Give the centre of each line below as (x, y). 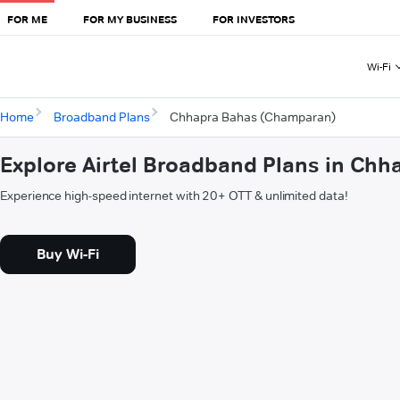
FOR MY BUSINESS (130, 19)
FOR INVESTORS (254, 19)
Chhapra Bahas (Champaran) (252, 117)
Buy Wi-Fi (68, 254)
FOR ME (27, 19)
